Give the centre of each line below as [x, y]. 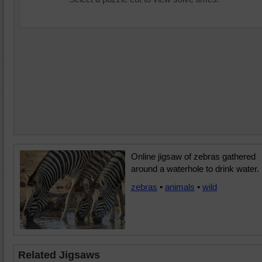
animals [180, 187]
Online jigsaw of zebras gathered [193, 156]
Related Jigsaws [59, 255]
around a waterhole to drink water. [195, 169]
